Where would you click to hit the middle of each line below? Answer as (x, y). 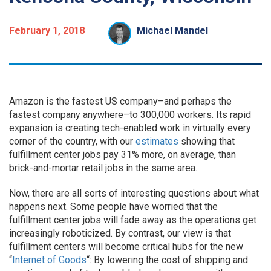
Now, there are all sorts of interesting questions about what (134, 193)
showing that (207, 141)
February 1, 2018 (47, 31)
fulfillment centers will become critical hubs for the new (126, 247)
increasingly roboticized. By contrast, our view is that (120, 233)
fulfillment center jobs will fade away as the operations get (133, 220)
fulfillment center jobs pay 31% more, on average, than (122, 155)
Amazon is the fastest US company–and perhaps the (120, 101)
